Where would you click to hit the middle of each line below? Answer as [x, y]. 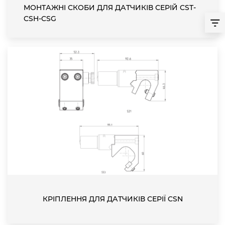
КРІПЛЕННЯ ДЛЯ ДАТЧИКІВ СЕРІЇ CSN [113, 199]
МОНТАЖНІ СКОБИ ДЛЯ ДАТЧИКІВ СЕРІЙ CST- [110, 8]
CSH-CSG [40, 19]
